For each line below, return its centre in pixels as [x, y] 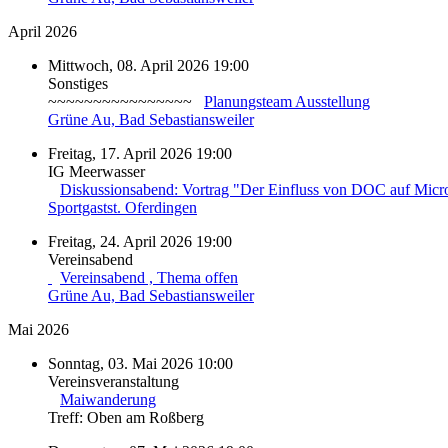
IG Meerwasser [96, 171]
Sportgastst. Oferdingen [122, 207]
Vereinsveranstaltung [113, 381]
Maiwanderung [108, 399]
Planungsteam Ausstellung [287, 101]
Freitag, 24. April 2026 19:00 [140, 241]
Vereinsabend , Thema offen [149, 277]
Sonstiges [78, 83]
